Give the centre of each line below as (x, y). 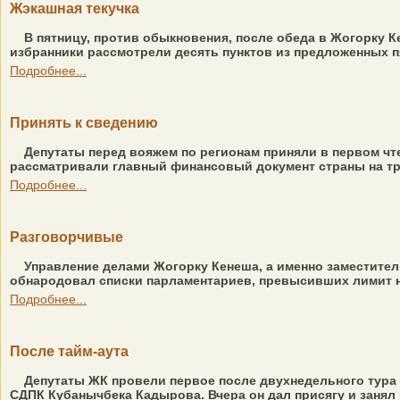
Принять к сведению (84, 123)
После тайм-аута (69, 351)
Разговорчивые (67, 237)
